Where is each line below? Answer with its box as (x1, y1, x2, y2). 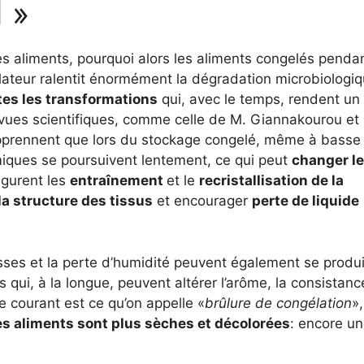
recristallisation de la (199, 172, 344, 188)
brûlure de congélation (205, 294, 352, 311)
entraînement (70, 172, 167, 188)
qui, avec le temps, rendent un (158, 91, 360, 107)
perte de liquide (252, 193, 359, 209)
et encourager (153, 193, 252, 209)
